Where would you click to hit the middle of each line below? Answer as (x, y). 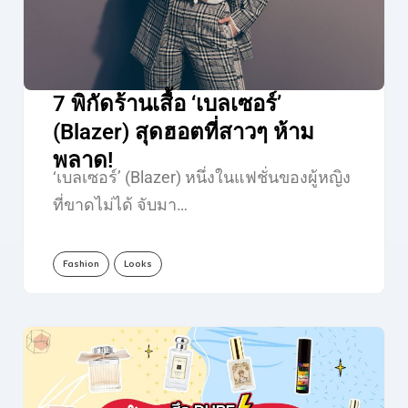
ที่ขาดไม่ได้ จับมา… (120, 205)
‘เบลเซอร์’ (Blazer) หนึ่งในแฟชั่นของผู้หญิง (201, 178)
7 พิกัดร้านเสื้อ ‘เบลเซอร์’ (167, 104)
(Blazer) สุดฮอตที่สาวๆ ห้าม (183, 133)
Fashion (81, 264)
